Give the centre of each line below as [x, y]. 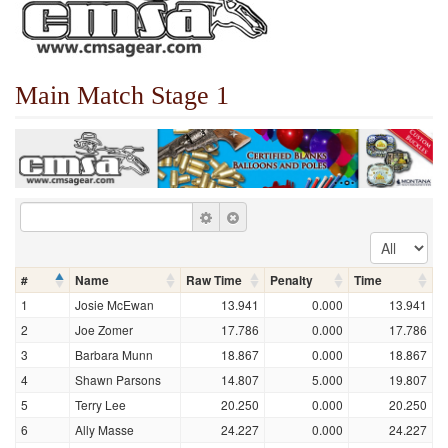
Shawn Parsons [118, 379]
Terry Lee [100, 404]
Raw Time [214, 280]
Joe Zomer [104, 329]
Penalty [291, 280]
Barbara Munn [114, 354]
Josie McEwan [114, 304]
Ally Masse [104, 429]
